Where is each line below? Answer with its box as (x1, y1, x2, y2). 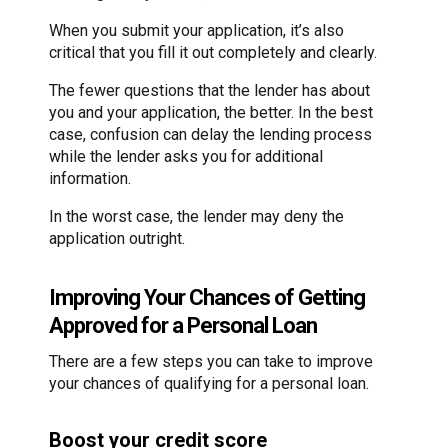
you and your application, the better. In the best (49, 102, 373, 122)
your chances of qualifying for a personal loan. (49, 374, 369, 394)
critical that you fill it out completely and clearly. (49, 42, 377, 62)
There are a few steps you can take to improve (49, 352, 373, 372)
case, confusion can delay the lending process (49, 124, 372, 144)
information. (49, 168, 131, 188)
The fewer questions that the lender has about (49, 80, 370, 100)
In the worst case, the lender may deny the (49, 206, 344, 226)
